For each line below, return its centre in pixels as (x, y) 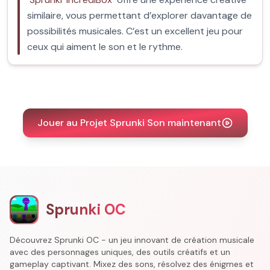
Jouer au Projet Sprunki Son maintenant (129, 123)
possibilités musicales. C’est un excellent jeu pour (135, 31)
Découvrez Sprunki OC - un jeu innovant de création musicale (132, 240)
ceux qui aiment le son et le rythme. (105, 47)
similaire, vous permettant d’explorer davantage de (140, 15)
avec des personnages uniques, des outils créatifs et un (120, 252)
